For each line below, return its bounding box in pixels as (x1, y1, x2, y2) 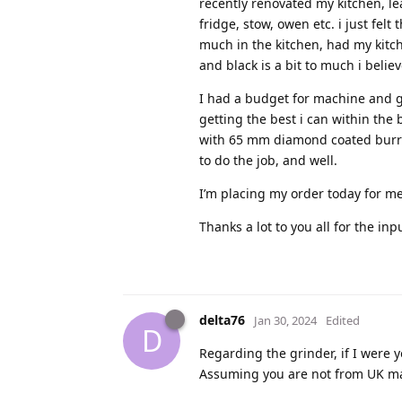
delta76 (199, 310, 245, 328)
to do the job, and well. (199, 151, 337, 169)
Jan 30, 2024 (254, 311, 317, 328)
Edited (326, 311, 360, 328)
